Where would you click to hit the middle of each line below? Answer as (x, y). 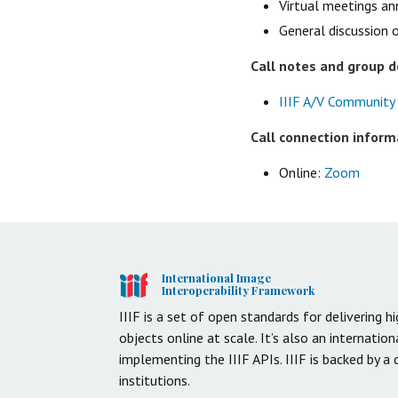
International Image (216, 277)
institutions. (155, 380)
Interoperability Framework (238, 290)
